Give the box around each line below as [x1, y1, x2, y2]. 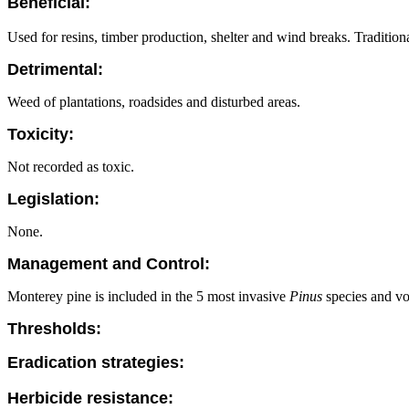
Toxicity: [7, 125, 74, 143]
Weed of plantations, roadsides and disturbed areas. [7, 94, 300, 110]
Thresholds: [7, 320, 101, 338]
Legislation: [7, 190, 100, 208]
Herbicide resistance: [7, 389, 173, 407]
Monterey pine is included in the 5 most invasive [7, 288, 289, 304]
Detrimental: [7, 60, 103, 79]
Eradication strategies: [7, 353, 184, 372]
